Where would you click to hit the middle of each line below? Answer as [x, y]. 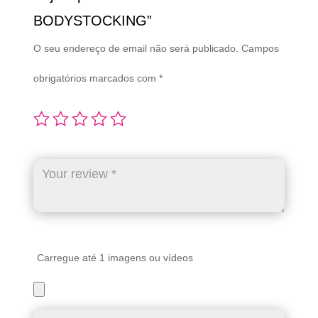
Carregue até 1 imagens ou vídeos [115, 258]
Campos [260, 49]
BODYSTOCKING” [92, 21]
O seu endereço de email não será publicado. [136, 49]
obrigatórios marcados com [96, 78]
